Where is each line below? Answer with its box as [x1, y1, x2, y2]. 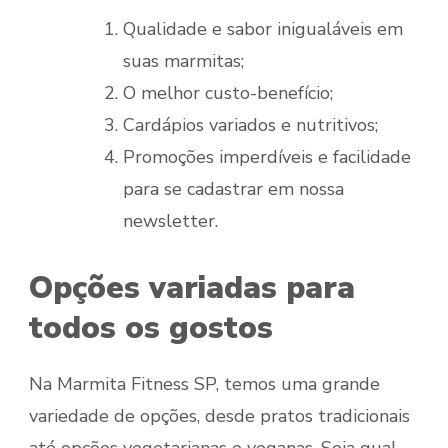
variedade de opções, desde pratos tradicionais [29, 404, 410, 429]
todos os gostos [29, 306, 273, 349]
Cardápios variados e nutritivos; [123, 112, 378, 137]
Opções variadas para [29, 266, 355, 309]
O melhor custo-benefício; [123, 80, 333, 105]
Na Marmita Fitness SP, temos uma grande [29, 372, 380, 397]
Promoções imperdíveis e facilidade [123, 144, 411, 169]
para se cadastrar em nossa [123, 176, 344, 201]
